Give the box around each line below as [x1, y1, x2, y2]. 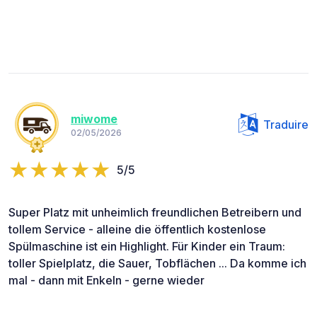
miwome [71, 112, 117, 127]
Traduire [263, 117, 309, 132]
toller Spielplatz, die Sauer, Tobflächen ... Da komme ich [8, 255, 306, 270]
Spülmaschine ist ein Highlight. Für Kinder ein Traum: [8, 238, 285, 253]
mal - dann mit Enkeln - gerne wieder [8, 272, 204, 287]
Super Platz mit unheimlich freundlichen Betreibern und [8, 204, 301, 219]
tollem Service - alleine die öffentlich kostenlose [8, 221, 266, 236]
